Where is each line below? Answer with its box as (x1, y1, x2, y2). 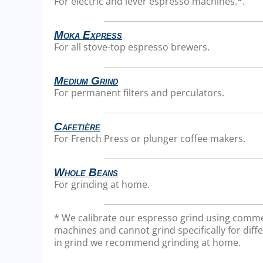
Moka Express (54, 29, 122, 42)
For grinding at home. (54, 178, 150, 191)
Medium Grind (54, 75, 118, 87)
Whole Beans (54, 166, 118, 179)
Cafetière (54, 120, 100, 133)
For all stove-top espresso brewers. (54, 41, 210, 54)
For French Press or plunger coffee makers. (54, 132, 245, 146)
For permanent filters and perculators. (54, 86, 224, 100)
